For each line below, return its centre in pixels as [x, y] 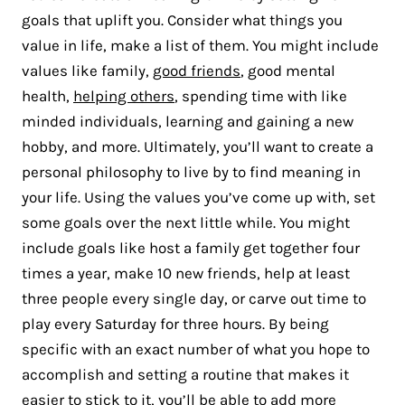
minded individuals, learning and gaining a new [188, 121]
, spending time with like [261, 95]
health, [47, 95]
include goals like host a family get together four [191, 247]
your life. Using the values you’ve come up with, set [198, 197]
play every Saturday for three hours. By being [175, 323]
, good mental [288, 70]
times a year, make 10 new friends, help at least [186, 273]
